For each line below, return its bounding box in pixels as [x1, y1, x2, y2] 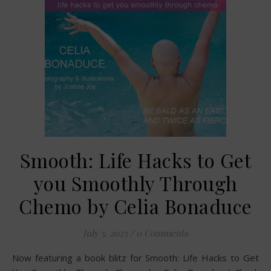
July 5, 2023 [83, 227, 128, 239]
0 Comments [136, 227, 188, 239]
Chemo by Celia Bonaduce [19, 193, 252, 219]
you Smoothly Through [33, 170, 238, 196]
